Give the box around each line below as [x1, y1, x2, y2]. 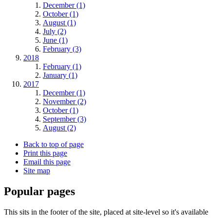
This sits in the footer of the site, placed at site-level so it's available [4, 208, 208, 217]
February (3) [43, 45, 81, 54]
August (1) [43, 18, 76, 27]
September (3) [43, 115, 86, 124]
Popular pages [4, 185, 75, 198]
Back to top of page [23, 140, 84, 149]
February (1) [43, 62, 81, 71]
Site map [23, 166, 50, 175]
